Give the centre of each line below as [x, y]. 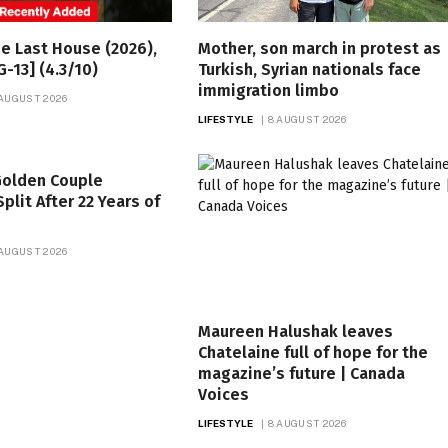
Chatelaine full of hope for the [312, 352]
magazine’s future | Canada [301, 373]
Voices [223, 394]
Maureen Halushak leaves [295, 331]
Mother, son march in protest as [319, 48]
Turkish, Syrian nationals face [309, 69]
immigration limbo [268, 90]
